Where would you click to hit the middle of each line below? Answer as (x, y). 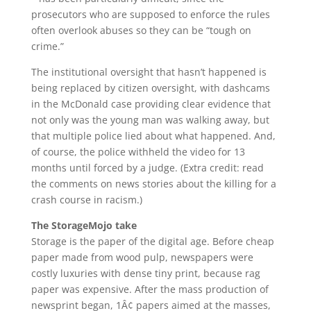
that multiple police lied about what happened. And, (153, 136)
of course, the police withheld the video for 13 (138, 152)
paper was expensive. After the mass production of (150, 289)
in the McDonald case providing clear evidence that (151, 104)
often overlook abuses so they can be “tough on (141, 30)
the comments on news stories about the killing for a (153, 184)
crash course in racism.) (86, 200)
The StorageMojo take (84, 225)
